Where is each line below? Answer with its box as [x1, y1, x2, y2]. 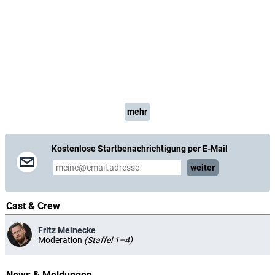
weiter [190, 162, 215, 172]
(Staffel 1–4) [84, 234, 133, 245]
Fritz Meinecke [38, 225, 96, 235]
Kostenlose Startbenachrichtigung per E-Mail [52, 143, 228, 153]
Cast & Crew [6, 199, 60, 212]
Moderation [38, 234, 84, 245]
